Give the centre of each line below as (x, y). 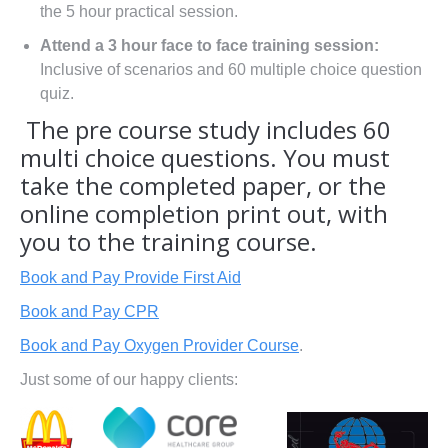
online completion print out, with (204, 214)
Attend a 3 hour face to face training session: (209, 46)
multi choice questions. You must (205, 158)
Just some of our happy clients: (129, 380)
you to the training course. (168, 242)
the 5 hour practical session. (139, 12)
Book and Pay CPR (89, 312)
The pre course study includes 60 (205, 130)
